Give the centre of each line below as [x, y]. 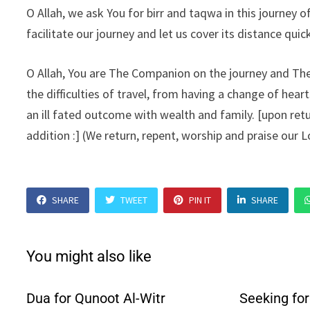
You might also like [89, 256]
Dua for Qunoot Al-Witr [96, 298]
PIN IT [200, 200]
